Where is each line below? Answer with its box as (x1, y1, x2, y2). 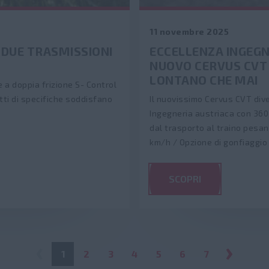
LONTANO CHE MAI (150, 73, 258, 87)
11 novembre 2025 (150, 26, 229, 37)
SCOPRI (169, 173, 201, 184)
